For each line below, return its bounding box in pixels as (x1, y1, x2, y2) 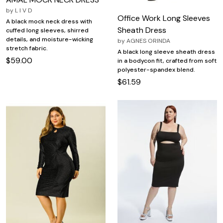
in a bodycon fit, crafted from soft (117, 57, 217, 65)
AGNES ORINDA (126, 37, 170, 45)
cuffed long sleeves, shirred (6, 26, 89, 34)
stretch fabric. (6, 44, 48, 52)
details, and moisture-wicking (6, 35, 93, 43)
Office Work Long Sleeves (117, 13, 210, 24)
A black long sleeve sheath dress (117, 48, 215, 56)
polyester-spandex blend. (117, 66, 195, 74)
